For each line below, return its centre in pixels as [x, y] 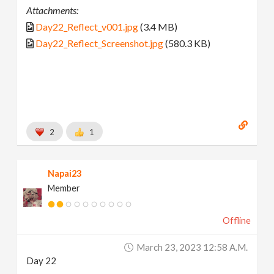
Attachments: [53, 10]
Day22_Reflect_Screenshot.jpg [100, 43]
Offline [236, 221]
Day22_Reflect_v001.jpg [87, 26]
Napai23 [65, 174]
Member [64, 188]
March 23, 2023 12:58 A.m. [192, 247]
